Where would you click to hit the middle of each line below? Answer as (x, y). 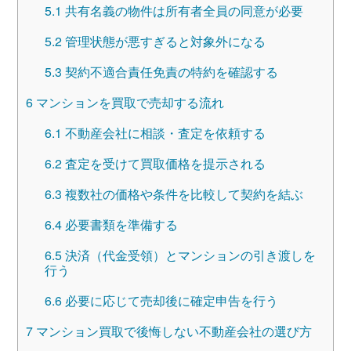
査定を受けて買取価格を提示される (163, 163)
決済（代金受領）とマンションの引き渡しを (188, 255)
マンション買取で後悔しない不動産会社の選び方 (172, 331)
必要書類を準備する (119, 224)
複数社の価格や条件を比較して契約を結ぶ (182, 194)
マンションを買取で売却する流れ (128, 102)
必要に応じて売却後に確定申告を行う (170, 300)
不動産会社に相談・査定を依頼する (163, 132)
